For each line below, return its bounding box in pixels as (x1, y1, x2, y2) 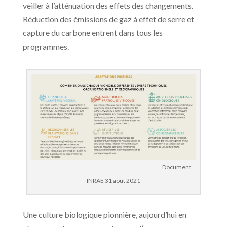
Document (35, 163, 192, 171)
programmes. (22, 42, 69, 52)
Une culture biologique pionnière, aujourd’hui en (22, 209, 186, 219)
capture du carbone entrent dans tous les (22, 28, 163, 38)
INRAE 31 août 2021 (86, 176, 140, 184)
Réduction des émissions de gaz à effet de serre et (22, 14, 194, 24)
